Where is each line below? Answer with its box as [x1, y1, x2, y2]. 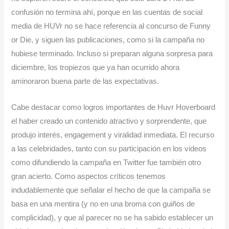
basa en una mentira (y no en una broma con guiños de [11, 199, 195, 208]
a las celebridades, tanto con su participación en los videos [11, 144, 207, 153]
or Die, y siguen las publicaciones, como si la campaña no [11, 36, 205, 44]
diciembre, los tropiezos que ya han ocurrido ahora [11, 63, 180, 72]
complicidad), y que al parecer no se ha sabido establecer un [11, 213, 214, 222]
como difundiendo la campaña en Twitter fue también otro [11, 158, 201, 167]
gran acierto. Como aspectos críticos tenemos [11, 172, 166, 180]
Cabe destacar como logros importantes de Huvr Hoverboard [11, 103, 216, 111]
